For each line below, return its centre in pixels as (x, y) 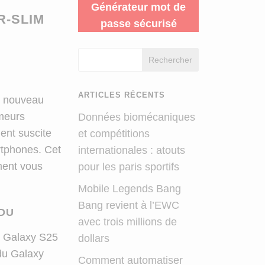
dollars (94, 238)
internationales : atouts (132, 150)
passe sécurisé (138, 23)
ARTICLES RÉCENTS (122, 95)
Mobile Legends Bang (130, 188)
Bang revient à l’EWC (129, 205)
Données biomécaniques (137, 117)
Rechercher (171, 59)
